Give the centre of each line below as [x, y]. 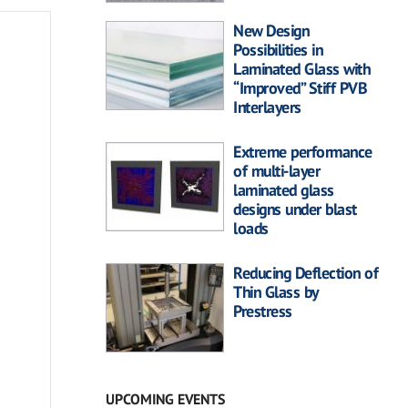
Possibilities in [278, 49]
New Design [271, 30]
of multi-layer [276, 170]
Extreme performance [303, 151]
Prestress [263, 311]
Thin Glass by [275, 291]
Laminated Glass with [301, 68]
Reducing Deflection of [306, 272]
